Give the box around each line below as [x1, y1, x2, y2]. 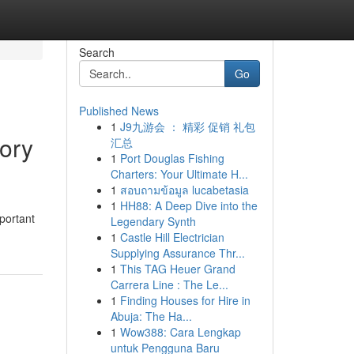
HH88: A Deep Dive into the [119, 198, 258, 213]
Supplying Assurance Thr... [110, 245, 245, 261]
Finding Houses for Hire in [119, 292, 250, 308]
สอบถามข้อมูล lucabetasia [119, 182, 249, 198]
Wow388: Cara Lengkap [119, 324, 241, 340]
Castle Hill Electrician [119, 229, 224, 245]
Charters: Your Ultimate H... [110, 166, 248, 182]
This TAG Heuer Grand [119, 261, 235, 277]
